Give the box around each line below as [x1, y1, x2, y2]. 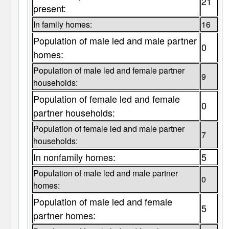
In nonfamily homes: [33, 150, 116, 164]
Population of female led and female [33, 92, 180, 106]
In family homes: [33, 18, 92, 31]
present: [33, 2, 66, 15]
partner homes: [33, 209, 96, 222]
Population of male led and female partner [33, 64, 185, 77]
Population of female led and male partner [33, 123, 185, 135]
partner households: [33, 106, 115, 120]
